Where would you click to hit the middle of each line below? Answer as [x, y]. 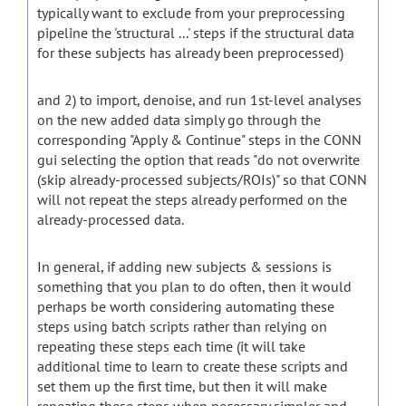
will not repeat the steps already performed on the [192, 199]
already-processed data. [111, 219]
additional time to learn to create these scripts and [193, 366]
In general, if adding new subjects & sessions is [184, 266]
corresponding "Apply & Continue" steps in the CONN [199, 140]
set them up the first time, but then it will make [182, 386]
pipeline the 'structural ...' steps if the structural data [196, 33]
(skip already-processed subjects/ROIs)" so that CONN [202, 179]
